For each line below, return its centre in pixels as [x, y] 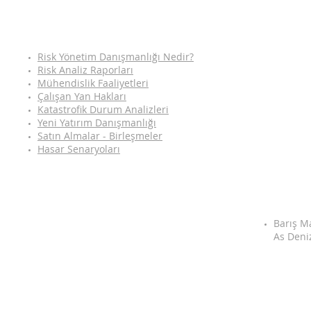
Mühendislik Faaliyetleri [93, 83]
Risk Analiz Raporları [85, 70]
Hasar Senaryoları [79, 149]
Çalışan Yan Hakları [82, 96]
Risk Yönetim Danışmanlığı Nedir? [116, 57]
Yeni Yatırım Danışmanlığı [97, 123]
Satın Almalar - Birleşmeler [100, 136]
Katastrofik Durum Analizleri [103, 109]
